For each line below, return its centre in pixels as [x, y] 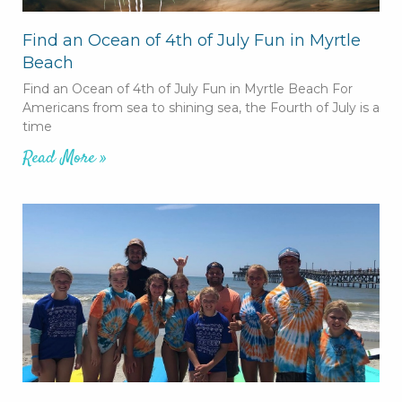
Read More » [65, 158]
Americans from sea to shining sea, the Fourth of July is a [201, 107]
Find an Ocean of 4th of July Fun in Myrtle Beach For [188, 88]
